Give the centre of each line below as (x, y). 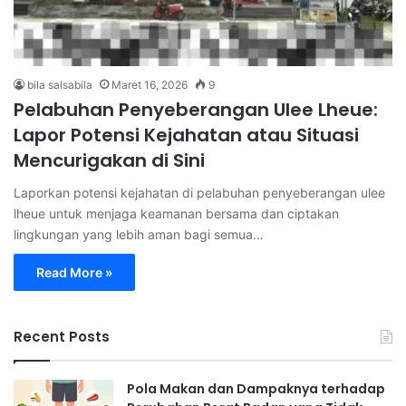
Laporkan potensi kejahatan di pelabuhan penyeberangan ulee (199, 192)
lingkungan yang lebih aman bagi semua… (139, 234)
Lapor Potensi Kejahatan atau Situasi (186, 135)
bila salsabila (60, 84)
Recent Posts (62, 336)
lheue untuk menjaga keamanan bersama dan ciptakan (176, 213)
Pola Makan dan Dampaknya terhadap (256, 388)
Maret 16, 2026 (150, 84)
